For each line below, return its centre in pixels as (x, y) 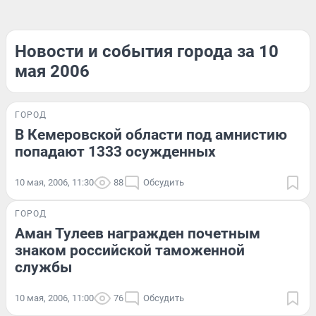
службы (43, 267)
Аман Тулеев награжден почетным (138, 233)
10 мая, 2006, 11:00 (54, 298)
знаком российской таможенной (130, 250)
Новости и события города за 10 (147, 51)
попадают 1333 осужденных (115, 152)
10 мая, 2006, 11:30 (54, 182)
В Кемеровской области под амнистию (151, 135)
